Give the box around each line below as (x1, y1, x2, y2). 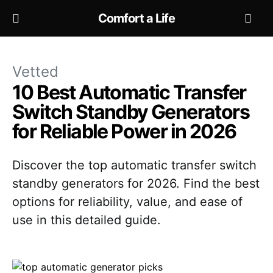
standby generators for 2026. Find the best (12, 176, 260, 191)
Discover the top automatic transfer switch (12, 158, 257, 172)
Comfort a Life (98, 11, 175, 26)
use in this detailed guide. (12, 213, 161, 227)
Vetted (12, 63, 58, 80)
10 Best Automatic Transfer (12, 80, 246, 104)
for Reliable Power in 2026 (12, 119, 236, 143)
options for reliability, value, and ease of (12, 194, 243, 209)
